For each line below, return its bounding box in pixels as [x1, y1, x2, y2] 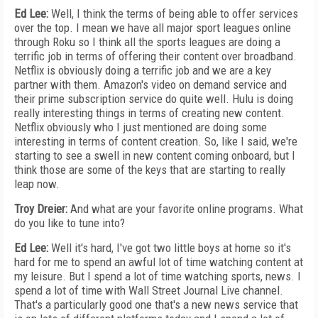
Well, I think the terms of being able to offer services [48, 6, 298, 21]
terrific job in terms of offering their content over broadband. [14, 49, 297, 63]
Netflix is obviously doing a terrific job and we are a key [14, 63, 271, 77]
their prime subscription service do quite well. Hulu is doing [14, 92, 293, 106]
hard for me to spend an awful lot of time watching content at [14, 255, 303, 269]
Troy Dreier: [14, 202, 67, 216]
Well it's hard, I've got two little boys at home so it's [48, 241, 291, 255]
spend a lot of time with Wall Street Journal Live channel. [14, 283, 283, 297]
